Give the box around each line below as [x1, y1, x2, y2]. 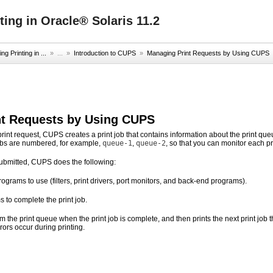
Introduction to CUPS [74, 49, 136, 57]
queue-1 [102, 139, 132, 147]
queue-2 [136, 139, 166, 147]
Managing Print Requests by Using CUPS [147, 49, 269, 57]
